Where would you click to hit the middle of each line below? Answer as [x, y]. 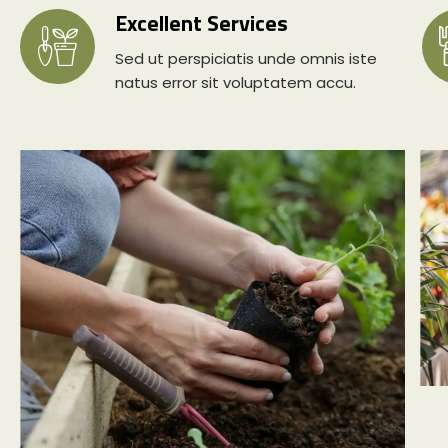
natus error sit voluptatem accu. [235, 82]
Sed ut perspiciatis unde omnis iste [246, 58]
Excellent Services [201, 22]
